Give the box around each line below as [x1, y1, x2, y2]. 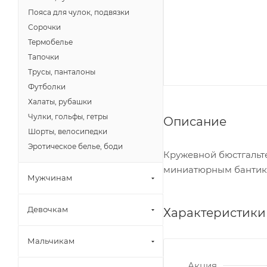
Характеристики [163, 205, 266, 220]
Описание [163, 114, 226, 129]
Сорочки [28, 23, 61, 32]
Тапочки [28, 52, 59, 61]
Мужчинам [27, 173, 72, 182]
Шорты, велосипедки [28, 127, 107, 136]
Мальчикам [27, 236, 74, 246]
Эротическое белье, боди [28, 142, 123, 151]
